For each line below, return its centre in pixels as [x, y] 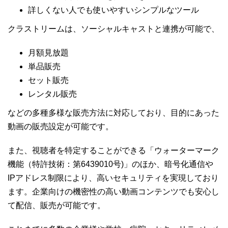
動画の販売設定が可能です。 [61, 127]
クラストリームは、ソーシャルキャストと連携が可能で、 [113, 29]
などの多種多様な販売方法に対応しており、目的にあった [113, 113]
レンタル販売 [52, 94]
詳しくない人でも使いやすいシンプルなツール [113, 10]
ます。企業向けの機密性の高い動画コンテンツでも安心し [113, 192]
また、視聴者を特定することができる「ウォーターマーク [113, 151]
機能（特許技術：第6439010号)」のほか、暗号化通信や [110, 164]
